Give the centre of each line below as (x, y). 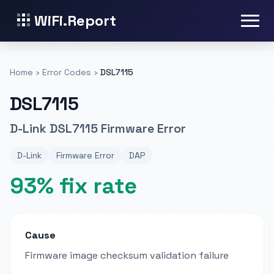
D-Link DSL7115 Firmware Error (98, 128)
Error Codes (67, 72)
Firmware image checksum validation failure (127, 255)
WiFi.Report (75, 20)
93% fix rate (73, 186)
